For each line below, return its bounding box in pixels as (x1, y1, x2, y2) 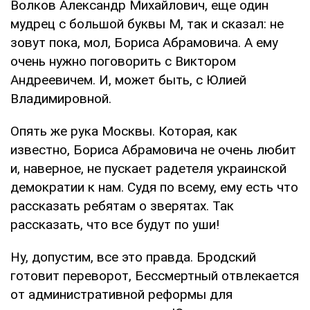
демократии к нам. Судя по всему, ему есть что (10, 179, 298, 195)
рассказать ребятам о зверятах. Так (10, 197, 234, 214)
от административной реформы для (10, 286, 232, 302)
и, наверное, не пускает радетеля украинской (10, 160, 286, 176)
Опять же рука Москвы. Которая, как (10, 122, 237, 139)
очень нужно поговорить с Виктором (10, 53, 236, 69)
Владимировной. (10, 90, 111, 107)
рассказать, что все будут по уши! (10, 216, 219, 232)
